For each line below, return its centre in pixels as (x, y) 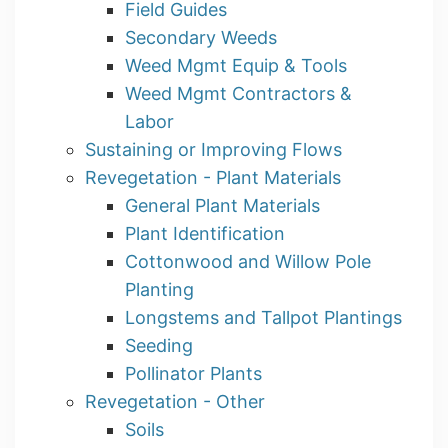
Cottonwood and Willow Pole (248, 261)
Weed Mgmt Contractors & (238, 93)
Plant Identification (205, 233)
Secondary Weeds (201, 37)
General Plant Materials (222, 205)
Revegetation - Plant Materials (213, 177)
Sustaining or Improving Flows (213, 149)
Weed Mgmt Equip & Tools (236, 65)
